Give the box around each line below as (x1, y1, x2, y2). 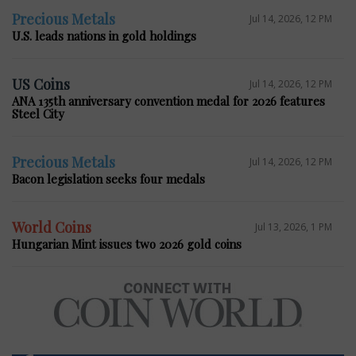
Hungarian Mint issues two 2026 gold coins (12, 236, 242, 253)
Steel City (12, 106, 64, 122)
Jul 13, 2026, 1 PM (255, 219, 332, 234)
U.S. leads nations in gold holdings (12, 28, 196, 44)
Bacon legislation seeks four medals (12, 171, 205, 188)
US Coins (12, 75, 70, 95)
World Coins (12, 218, 91, 238)
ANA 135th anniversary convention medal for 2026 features (12, 93, 325, 110)
